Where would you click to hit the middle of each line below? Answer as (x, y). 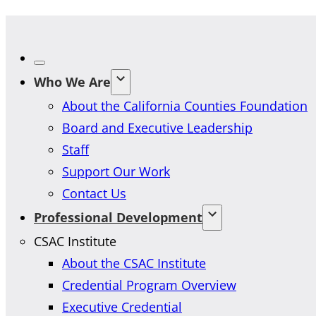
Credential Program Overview (149, 285)
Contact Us (94, 193)
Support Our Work (116, 171)
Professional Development (118, 217)
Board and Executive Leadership (157, 127)
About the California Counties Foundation (185, 105)
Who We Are (72, 81)
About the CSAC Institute (134, 263)
